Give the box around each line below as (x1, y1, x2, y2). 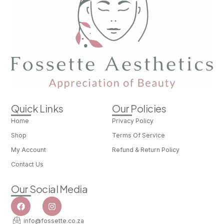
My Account (11, 146, 46, 154)
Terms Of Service (112, 131, 165, 139)
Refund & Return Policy (112, 146, 179, 154)
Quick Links (11, 102, 63, 115)
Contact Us (11, 160, 44, 168)
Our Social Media (11, 182, 88, 195)
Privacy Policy (112, 117, 153, 125)
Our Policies (112, 102, 166, 115)
